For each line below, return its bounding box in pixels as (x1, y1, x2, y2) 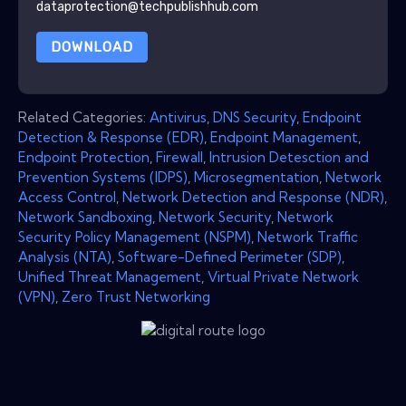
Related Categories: (18, 108, 150, 126)
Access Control (18, 188, 116, 206)
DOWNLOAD (50, 38, 133, 55)
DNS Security (213, 108, 296, 126)
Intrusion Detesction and (209, 148, 369, 166)
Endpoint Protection (18, 148, 150, 166)
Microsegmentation (194, 168, 319, 186)
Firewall (156, 148, 203, 166)
